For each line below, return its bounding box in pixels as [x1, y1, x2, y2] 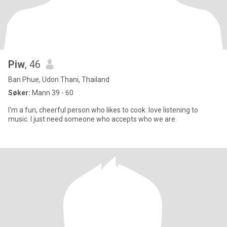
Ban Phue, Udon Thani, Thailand [8, 75, 109, 84]
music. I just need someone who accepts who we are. [30, 115, 177, 123]
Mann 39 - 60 [30, 89, 73, 97]
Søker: [8, 89, 30, 97]
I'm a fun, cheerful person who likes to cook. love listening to [8, 106, 198, 114]
